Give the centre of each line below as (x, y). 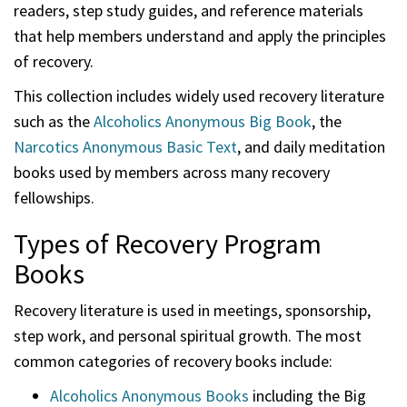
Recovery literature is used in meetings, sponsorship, (192, 311)
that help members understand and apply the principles (200, 36)
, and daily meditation (311, 147)
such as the (54, 122)
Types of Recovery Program (168, 244)
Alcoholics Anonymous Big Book (203, 122)
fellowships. (54, 198)
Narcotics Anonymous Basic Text (125, 147)
